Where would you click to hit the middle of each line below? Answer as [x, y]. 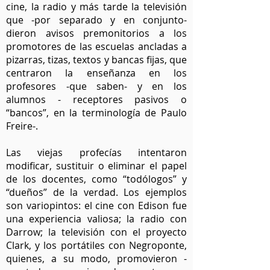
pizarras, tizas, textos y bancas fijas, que [96, 60]
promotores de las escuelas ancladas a [96, 46]
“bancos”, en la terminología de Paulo [96, 113]
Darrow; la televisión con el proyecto [96, 232]
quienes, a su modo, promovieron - [96, 259]
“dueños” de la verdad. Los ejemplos [96, 192]
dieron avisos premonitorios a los [96, 33]
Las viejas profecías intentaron [96, 152]
